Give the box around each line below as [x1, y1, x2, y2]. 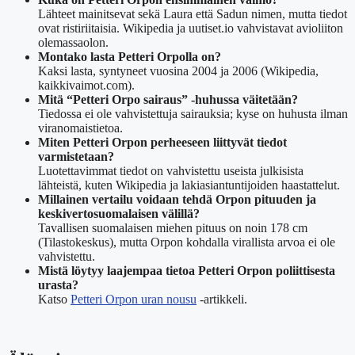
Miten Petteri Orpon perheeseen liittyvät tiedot [38, 136, 287, 150]
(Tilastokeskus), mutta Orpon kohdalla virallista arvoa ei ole [38, 235, 335, 250]
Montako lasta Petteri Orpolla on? [38, 50, 221, 64]
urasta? [38, 278, 78, 292]
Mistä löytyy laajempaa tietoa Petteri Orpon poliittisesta [38, 264, 335, 278]
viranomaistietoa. [38, 121, 123, 136]
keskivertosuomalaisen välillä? [38, 207, 200, 221]
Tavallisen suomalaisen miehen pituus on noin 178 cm [38, 221, 307, 235]
